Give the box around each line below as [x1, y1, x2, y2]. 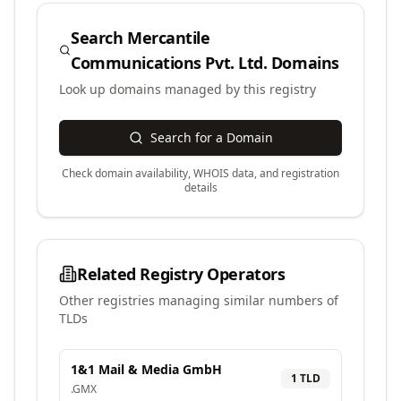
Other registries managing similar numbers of [59, 292, 338, 309]
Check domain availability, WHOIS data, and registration [62, 166, 339, 181]
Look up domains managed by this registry [59, 81, 316, 98]
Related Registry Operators [77, 263, 286, 285]
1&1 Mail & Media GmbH [71, 361, 222, 378]
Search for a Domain [149, 129, 273, 146]
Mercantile [127, 27, 210, 48]
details [183, 180, 218, 195]
